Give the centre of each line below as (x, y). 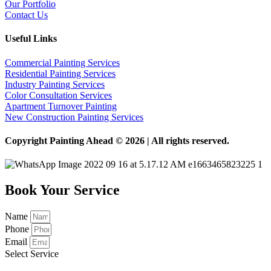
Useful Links (31, 39)
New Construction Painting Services (74, 117)
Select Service (32, 254)
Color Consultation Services (58, 95)
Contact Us (26, 15)
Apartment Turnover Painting (61, 106)
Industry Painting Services (55, 84)
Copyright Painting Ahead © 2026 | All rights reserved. (117, 140)
